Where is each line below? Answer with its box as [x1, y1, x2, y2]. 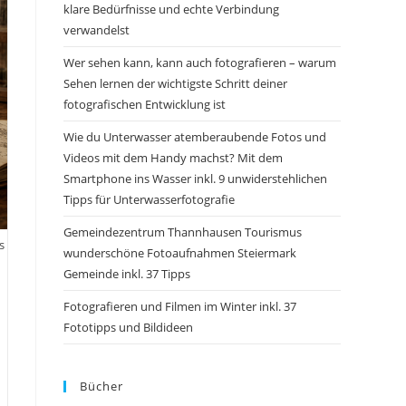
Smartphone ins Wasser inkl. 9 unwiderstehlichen [63, 170, 327, 188]
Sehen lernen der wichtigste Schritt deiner [63, 75, 287, 92]
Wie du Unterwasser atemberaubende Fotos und [63, 129, 326, 146]
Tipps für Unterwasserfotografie [63, 191, 235, 208]
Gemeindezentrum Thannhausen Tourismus [63, 224, 302, 241]
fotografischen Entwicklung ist [63, 96, 226, 113]
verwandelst [63, 22, 130, 39]
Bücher [80, 378, 123, 395]
